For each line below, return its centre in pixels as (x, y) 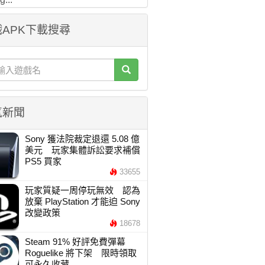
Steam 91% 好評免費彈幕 (75, 242)
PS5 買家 (43, 161)
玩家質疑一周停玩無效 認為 (82, 190)
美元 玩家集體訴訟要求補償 (82, 150)
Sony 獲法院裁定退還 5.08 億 (82, 139)
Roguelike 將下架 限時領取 (80, 253)
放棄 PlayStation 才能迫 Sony (82, 201)
